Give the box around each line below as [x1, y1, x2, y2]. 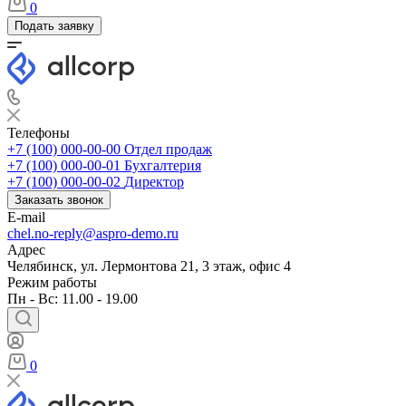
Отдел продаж [124, 141, 212, 157]
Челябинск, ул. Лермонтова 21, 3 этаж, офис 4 [7, 258, 291, 274]
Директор [124, 174, 184, 189]
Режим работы [7, 275, 97, 290]
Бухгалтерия [124, 158, 201, 173]
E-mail [7, 209, 45, 225]
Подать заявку [14, 19, 94, 33]
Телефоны [7, 125, 70, 140]
